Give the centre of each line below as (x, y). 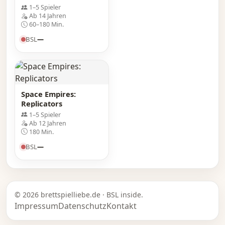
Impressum (36, 206)
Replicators (42, 104)
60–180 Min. (46, 25)
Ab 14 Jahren (48, 16)
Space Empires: (48, 94)
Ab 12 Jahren (48, 123)
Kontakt (122, 206)
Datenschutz (82, 206)
